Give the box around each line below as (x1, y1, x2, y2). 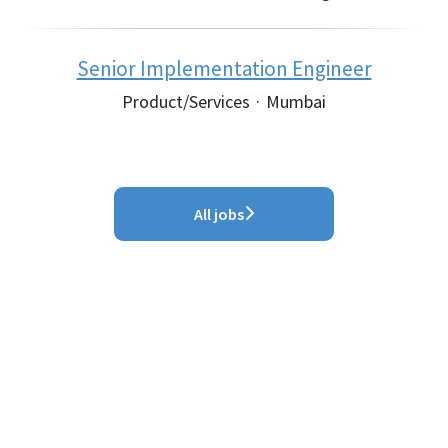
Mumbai (266, 89, 326, 113)
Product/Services (122, 89, 250, 113)
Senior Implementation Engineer (76, 54, 372, 82)
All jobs (194, 203, 244, 224)
